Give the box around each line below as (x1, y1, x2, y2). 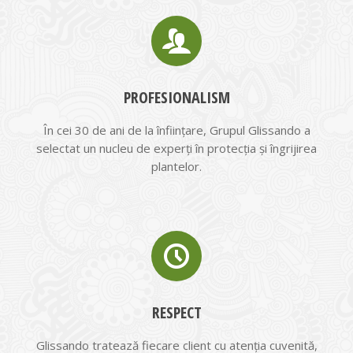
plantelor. (151, 158, 202, 174)
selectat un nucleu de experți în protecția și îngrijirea (36, 140, 317, 156)
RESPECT (151, 302, 202, 323)
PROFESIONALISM (123, 87, 230, 108)
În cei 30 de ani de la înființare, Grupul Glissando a (43, 122, 310, 138)
